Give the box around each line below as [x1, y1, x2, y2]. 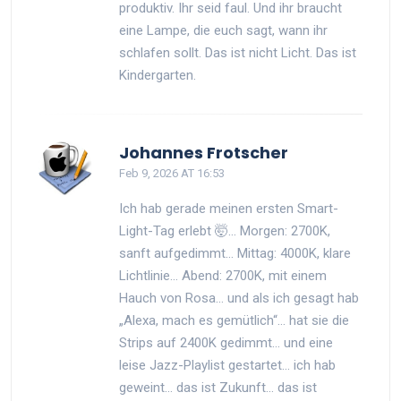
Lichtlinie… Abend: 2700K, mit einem [119, 267, 327, 284]
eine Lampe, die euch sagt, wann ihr [119, 21, 328, 38]
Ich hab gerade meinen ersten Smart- [119, 200, 338, 217]
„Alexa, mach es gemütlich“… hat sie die [119, 311, 349, 328]
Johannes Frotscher [119, 141, 288, 164]
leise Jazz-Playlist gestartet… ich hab [119, 356, 336, 373]
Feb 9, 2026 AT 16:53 [119, 166, 225, 180]
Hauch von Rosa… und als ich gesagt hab [119, 289, 359, 306]
